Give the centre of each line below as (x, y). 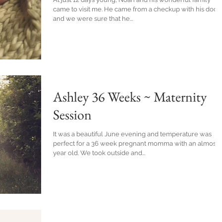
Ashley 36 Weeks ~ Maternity (130, 97)
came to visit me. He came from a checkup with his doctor (79, 9)
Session (72, 114)
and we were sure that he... (93, 18)
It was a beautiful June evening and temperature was (132, 134)
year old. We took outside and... (113, 153)
